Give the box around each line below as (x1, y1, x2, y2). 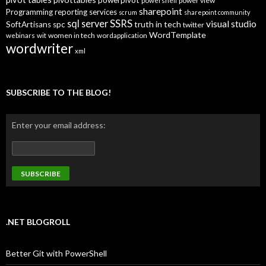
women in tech (48, 31, 95, 40)
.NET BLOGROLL (6, 217, 70, 227)
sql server (67, 18, 108, 29)
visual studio (206, 18, 256, 29)
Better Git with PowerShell (6, 248, 107, 258)
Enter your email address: (12, 120, 106, 130)
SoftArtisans (6, 20, 51, 29)
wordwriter (6, 40, 73, 56)
